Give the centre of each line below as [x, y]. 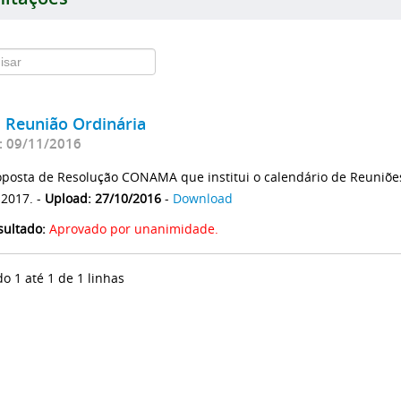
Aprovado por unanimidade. [134, 228]
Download [203, 198]
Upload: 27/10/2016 [103, 198]
